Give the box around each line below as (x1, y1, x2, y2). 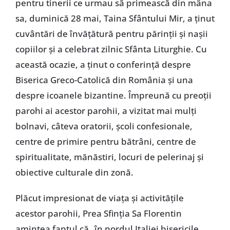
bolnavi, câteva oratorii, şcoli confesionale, (15, 120, 193, 132)
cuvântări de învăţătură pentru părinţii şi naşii (15, 28, 208, 40)
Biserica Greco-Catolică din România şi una (15, 74, 193, 86)
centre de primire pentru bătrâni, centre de (15, 136, 196, 147)
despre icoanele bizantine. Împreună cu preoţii (15, 89, 212, 101)
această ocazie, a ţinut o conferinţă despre (15, 59, 191, 70)
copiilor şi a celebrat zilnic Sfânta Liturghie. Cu (15, 43, 207, 55)
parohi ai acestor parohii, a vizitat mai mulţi (15, 105, 197, 117)
